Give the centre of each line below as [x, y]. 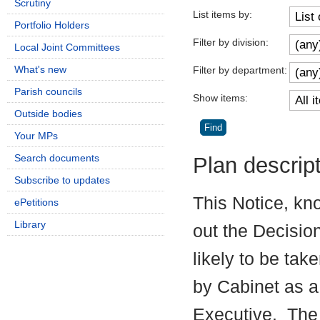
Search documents [57, 158]
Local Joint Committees [67, 47]
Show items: [220, 97]
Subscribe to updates [62, 180]
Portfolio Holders [52, 25]
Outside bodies [48, 114]
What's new [40, 69]
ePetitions [36, 202]
